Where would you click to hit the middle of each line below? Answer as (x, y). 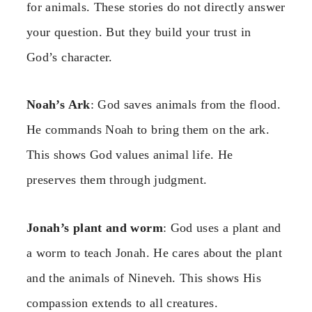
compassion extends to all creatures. (122, 303)
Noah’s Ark (58, 105)
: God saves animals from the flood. (186, 105)
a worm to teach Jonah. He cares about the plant (154, 252)
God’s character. (70, 57)
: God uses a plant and (222, 227)
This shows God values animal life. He (130, 155)
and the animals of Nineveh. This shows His (144, 278)
